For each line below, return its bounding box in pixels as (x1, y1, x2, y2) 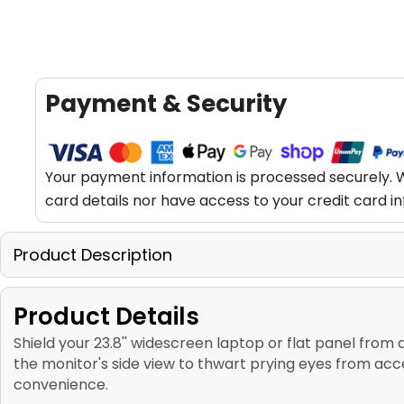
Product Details (14, 299, 199, 333)
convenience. (14, 373, 108, 395)
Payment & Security (44, 87, 287, 120)
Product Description (14, 243, 172, 266)
